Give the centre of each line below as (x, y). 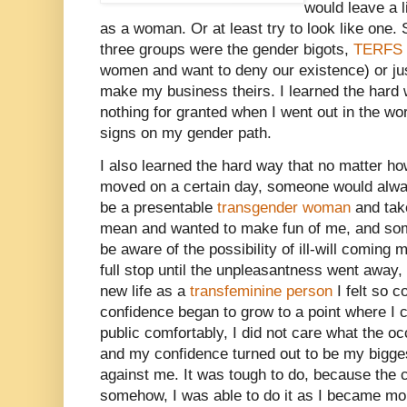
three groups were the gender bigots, (227, 49)
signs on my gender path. (186, 133)
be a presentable (159, 208)
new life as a (145, 292)
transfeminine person (261, 292)
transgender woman (284, 208)
